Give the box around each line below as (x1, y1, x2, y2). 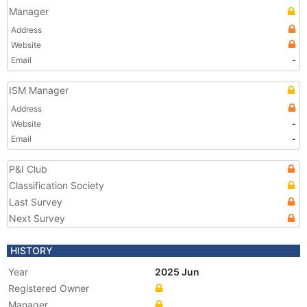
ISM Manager (9, 84, 69, 96)
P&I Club (9, 163, 47, 175)
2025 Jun (155, 266, 201, 278)
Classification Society (9, 180, 104, 191)
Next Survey (9, 212, 65, 224)
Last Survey (9, 196, 62, 208)
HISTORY (10, 245, 53, 256)
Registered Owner (8, 282, 89, 294)
